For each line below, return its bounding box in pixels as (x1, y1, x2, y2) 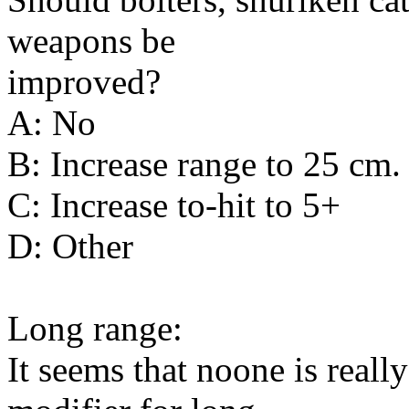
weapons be (7, 20, 175, 60)
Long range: (7, 308, 183, 348)
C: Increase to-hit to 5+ (7, 184, 341, 225)
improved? (7, 61, 161, 101)
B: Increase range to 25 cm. (7, 143, 401, 184)
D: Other (7, 225, 133, 266)
